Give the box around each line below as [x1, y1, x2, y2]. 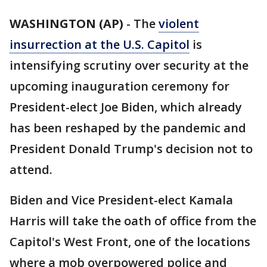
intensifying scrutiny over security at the [10, 57, 249, 73]
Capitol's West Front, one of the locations [10, 234, 250, 250]
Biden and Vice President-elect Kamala [10, 192, 233, 208]
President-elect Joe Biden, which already [10, 99, 242, 115]
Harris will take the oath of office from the [10, 213, 256, 229]
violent [159, 15, 199, 32]
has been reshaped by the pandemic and [10, 120, 246, 136]
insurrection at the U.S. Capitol [10, 36, 190, 52]
